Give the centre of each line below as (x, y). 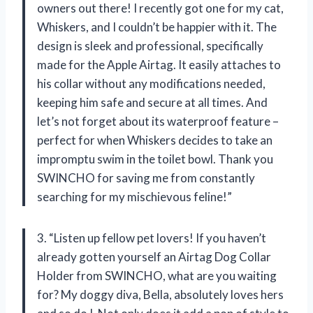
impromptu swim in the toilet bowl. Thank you (155, 159)
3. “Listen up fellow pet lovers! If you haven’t (152, 238)
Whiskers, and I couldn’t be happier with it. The (157, 27)
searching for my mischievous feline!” (134, 197)
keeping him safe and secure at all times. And (152, 103)
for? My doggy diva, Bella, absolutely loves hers (160, 295)
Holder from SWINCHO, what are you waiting (157, 276)
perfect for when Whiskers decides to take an (155, 140)
